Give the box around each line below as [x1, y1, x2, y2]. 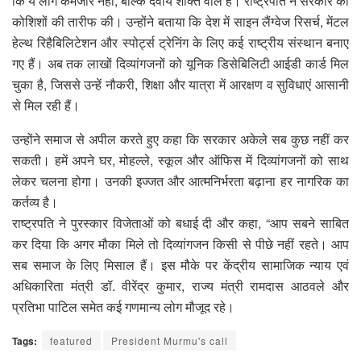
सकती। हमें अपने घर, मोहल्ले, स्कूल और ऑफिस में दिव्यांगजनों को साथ [12, 150, 349, 169]
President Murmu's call [111, 333, 228, 347]
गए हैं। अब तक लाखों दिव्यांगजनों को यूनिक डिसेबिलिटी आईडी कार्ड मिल [12, 53, 349, 73]
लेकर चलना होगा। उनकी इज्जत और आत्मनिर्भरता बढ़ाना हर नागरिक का [12, 171, 349, 190]
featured [50, 333, 93, 347]
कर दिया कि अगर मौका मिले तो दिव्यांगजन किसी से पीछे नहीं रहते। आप [12, 234, 349, 253]
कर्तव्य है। [12, 192, 58, 211]
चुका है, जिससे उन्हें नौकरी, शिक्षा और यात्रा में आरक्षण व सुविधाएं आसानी [12, 74, 349, 93]
